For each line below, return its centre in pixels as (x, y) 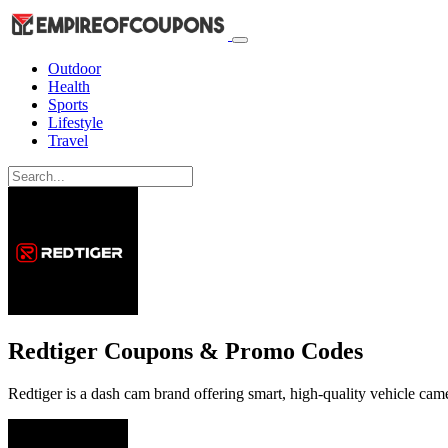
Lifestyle (75, 122)
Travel (68, 140)
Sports (68, 104)
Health (69, 86)
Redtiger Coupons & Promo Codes (185, 351)
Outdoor (74, 68)
